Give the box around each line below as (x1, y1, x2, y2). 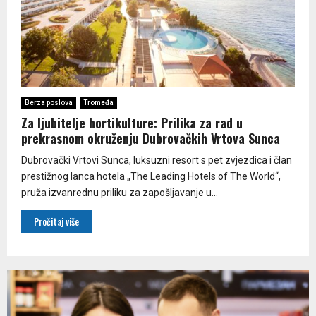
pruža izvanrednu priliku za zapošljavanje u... (21, 186, 218, 198)
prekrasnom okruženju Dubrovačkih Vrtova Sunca (21, 128, 280, 147)
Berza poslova (25, 98, 73, 107)
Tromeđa (83, 98, 114, 107)
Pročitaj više (34, 214, 79, 229)
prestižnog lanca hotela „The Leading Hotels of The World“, (21, 170, 281, 182)
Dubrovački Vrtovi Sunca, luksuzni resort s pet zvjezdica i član (21, 154, 292, 166)
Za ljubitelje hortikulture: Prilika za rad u (21, 113, 243, 132)
